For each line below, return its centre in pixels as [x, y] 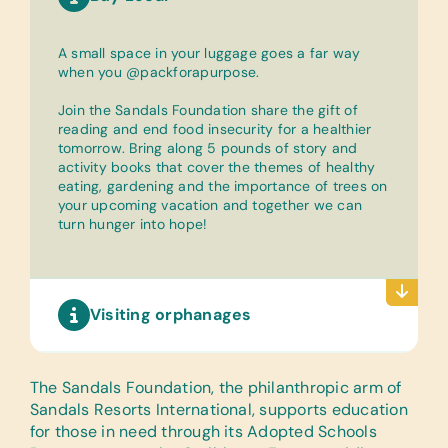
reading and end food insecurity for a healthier [215, 129]
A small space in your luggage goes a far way [209, 53]
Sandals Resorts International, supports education [219, 409]
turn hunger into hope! [133, 224]
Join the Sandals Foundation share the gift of [208, 110]
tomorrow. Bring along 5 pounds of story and [208, 148]
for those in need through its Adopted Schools [203, 431]
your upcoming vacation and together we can [210, 205]
